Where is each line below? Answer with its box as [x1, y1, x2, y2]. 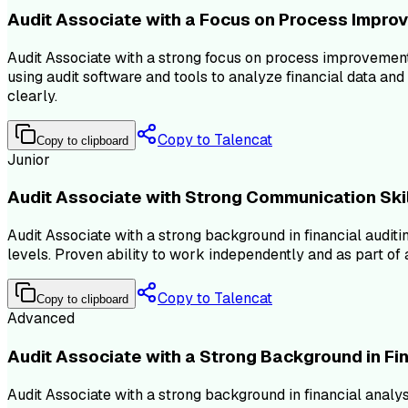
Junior [7, 149, 50, 169]
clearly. [7, 86, 57, 106]
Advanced [7, 309, 75, 329]
